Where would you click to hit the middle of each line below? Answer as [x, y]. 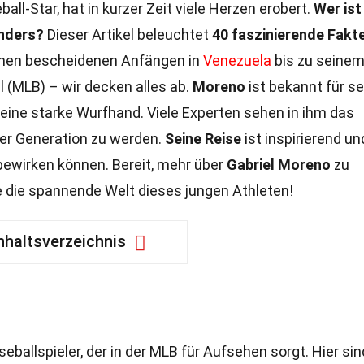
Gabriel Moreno [279, 165]
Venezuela [237, 61]
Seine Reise [203, 139]
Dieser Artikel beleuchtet [128, 35]
